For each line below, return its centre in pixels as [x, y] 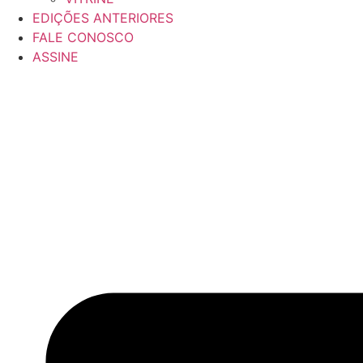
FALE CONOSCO [83, 38]
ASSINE [56, 57]
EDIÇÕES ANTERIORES [103, 18]
